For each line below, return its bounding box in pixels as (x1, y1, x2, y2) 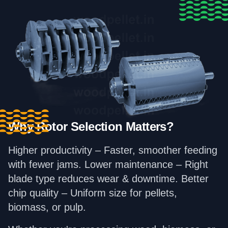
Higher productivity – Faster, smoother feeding (8, 145, 217, 156)
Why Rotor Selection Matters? (8, 120, 174, 134)
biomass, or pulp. (8, 202, 86, 213)
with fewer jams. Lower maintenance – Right (8, 159, 208, 170)
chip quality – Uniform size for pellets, (8, 187, 177, 199)
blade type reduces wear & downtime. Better (8, 173, 209, 185)
